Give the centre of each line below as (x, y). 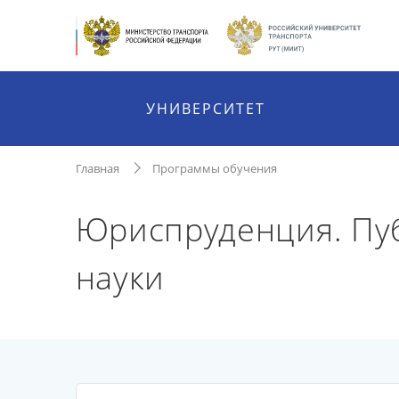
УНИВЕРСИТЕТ (206, 109)
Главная (97, 168)
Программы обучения (214, 168)
